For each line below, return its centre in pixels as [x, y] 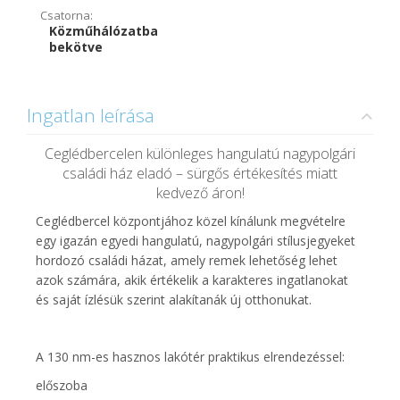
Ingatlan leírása [91, 115]
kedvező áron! [200, 193]
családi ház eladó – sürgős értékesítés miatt [200, 173]
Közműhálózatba [104, 31]
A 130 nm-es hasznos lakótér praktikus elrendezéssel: [190, 357]
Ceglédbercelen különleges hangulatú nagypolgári [200, 154]
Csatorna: [67, 15]
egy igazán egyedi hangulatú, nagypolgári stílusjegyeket [196, 241]
